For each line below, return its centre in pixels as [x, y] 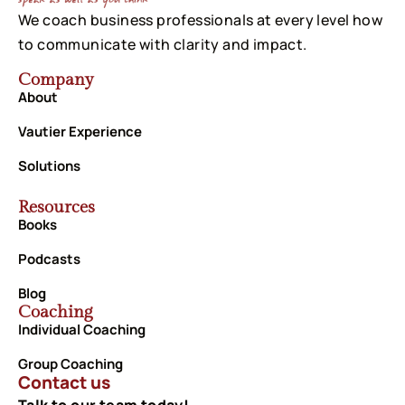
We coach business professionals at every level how [200, 19]
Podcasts [49, 259]
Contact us [64, 383]
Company [56, 80]
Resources [57, 207]
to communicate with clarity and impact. [163, 44]
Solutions [49, 166]
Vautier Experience [80, 132]
